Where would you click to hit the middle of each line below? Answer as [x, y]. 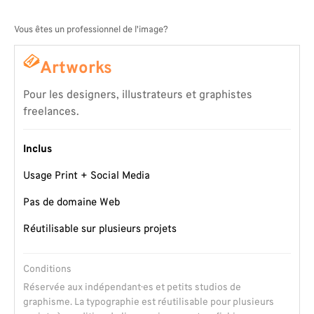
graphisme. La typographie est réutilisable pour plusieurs [149, 303]
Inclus [37, 150]
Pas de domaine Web [71, 203]
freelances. [51, 112]
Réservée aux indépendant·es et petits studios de [132, 288]
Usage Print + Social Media [87, 177]
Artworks [76, 69]
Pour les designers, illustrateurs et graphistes [138, 96]
